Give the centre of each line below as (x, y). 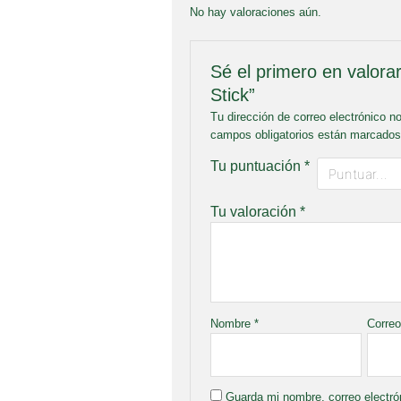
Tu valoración (255, 212)
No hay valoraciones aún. (256, 12)
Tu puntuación (257, 166)
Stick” (232, 95)
